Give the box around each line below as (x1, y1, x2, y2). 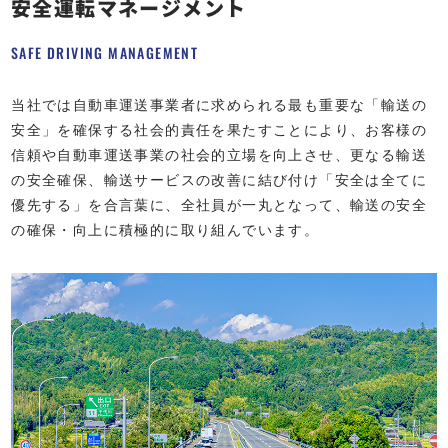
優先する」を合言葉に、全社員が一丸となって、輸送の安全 (11, 197, 428, 213)
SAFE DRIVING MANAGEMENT (11, 41, 201, 63)
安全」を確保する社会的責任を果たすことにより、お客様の (11, 122, 428, 138)
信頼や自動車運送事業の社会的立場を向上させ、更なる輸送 (11, 147, 428, 163)
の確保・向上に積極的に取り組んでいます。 (11, 222, 320, 238)
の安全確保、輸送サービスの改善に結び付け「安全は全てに (11, 172, 428, 188)
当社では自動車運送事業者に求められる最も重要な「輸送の (11, 97, 428, 113)
